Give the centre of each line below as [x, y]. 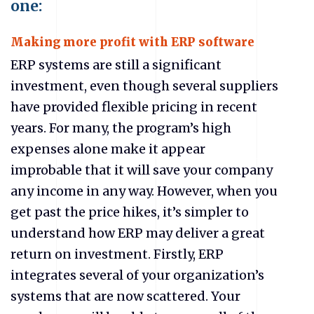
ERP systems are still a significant [116, 64]
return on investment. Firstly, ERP [117, 254]
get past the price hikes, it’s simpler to [130, 212]
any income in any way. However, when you [144, 191]
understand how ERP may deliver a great [138, 233]
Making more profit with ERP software [132, 43]
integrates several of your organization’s [137, 275]
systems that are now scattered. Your [125, 296]
